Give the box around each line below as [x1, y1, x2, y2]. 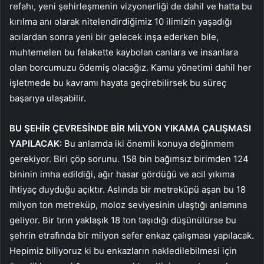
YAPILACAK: [9, 137, 62, 149]
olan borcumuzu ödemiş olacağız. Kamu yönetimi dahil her [9, 61, 252, 73]
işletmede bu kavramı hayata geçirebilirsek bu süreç [9, 77, 226, 88]
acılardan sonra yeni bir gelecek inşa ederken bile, [9, 31, 219, 42]
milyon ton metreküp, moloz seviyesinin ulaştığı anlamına [9, 199, 247, 210]
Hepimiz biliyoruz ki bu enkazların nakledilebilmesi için [9, 245, 237, 256]
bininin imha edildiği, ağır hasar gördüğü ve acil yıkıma [9, 168, 235, 180]
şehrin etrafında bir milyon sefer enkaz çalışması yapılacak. [9, 229, 254, 241]
